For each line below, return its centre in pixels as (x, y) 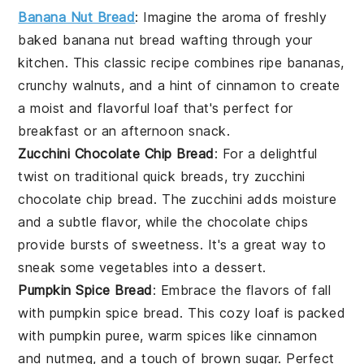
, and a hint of (168, 85)
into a (191, 267)
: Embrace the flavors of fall (242, 290)
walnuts (97, 85)
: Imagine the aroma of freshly (231, 17)
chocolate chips (258, 221)
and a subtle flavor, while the (113, 221)
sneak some (58, 267)
